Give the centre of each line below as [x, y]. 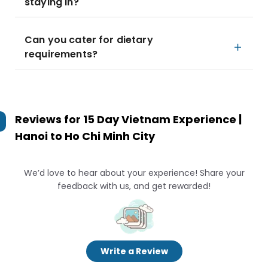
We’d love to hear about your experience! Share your [134, 173]
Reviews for [49, 119]
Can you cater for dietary [89, 40]
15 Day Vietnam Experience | [162, 119]
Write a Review [134, 251]
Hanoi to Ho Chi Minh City [85, 136]
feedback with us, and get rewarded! [134, 186]
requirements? [61, 54]
